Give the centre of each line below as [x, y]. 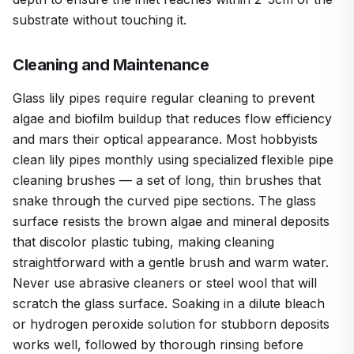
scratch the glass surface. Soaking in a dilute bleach [169, 303]
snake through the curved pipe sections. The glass [164, 200]
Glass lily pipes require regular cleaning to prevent [164, 98]
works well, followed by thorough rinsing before [158, 344]
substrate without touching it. [100, 19]
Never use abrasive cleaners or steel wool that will [165, 282]
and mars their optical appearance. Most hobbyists [165, 139]
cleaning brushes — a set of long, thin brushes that [167, 180]
